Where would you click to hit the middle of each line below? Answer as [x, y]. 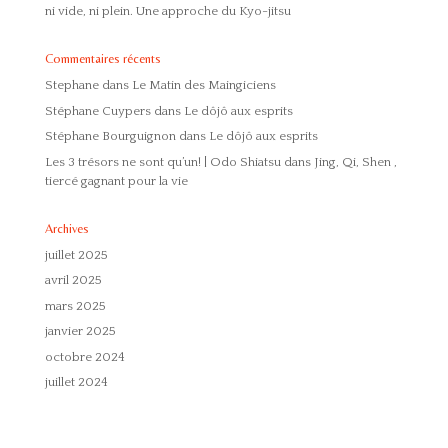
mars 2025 [75, 305]
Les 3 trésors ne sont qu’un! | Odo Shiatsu [162, 161]
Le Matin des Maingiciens [203, 85]
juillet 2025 [76, 254]
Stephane [71, 85]
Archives [66, 228]
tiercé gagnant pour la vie [116, 180]
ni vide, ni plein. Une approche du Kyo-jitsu [167, 11]
